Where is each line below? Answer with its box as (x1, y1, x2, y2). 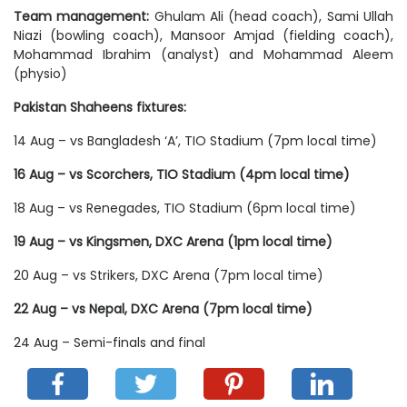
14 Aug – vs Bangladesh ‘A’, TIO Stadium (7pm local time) (14, 131, 377, 150)
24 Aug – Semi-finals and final (14, 333, 205, 352)
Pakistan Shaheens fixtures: (14, 97, 186, 116)
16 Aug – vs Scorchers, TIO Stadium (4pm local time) (14, 164, 350, 184)
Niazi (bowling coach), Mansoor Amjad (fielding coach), (14, 25, 393, 45)
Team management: (14, 6, 154, 25)
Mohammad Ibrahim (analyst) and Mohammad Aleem (14, 45, 393, 64)
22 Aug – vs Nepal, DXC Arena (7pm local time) (14, 299, 313, 318)
